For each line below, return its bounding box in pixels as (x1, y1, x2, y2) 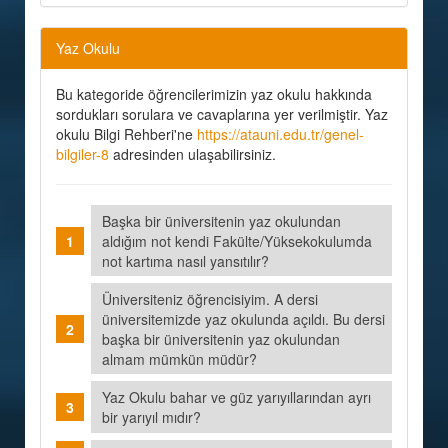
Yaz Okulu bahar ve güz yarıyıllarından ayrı (102, 386, 372, 407)
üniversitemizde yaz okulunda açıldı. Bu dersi (102, 308, 386, 329)
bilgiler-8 (56, 144, 109, 164)
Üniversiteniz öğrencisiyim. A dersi (102, 288, 319, 309)
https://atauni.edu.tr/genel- (197, 124, 364, 144)
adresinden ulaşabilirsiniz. (109, 144, 276, 164)
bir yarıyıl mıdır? (102, 406, 210, 427)
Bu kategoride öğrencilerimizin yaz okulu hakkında (56, 84, 372, 104)
